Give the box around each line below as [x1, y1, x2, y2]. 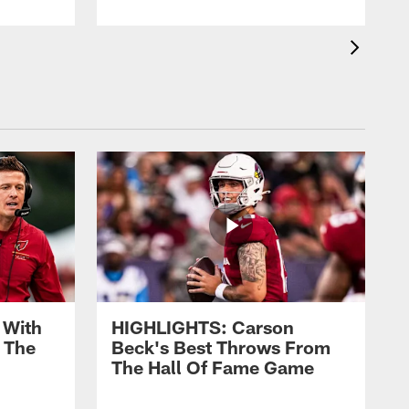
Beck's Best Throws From [111, 336, 330, 359]
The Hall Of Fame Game [111, 356, 314, 379]
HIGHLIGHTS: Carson [111, 316, 294, 339]
